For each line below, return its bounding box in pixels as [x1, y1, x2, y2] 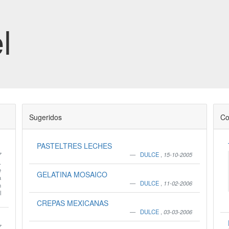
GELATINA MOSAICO [36, 169, 107, 179]
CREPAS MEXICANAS [36, 198, 108, 208]
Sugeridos [29, 111, 62, 122]
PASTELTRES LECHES [36, 141, 112, 151]
